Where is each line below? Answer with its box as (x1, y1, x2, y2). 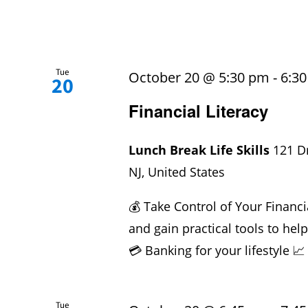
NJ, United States (129, 164, 225, 181)
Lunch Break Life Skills (129, 142, 274, 159)
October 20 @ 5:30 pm (129, 68, 270, 87)
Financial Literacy (129, 99, 269, 123)
